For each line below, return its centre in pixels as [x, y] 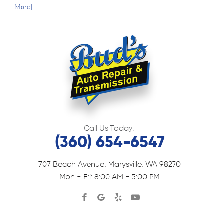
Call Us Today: [109, 128]
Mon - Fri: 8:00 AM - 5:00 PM [109, 177]
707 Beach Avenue [71, 164]
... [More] [19, 6]
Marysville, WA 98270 [144, 164]
